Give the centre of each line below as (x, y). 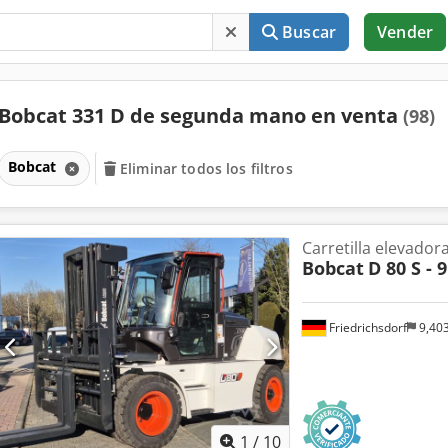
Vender (405, 32)
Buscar (309, 32)
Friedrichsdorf (366, 327)
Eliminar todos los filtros (206, 168)
